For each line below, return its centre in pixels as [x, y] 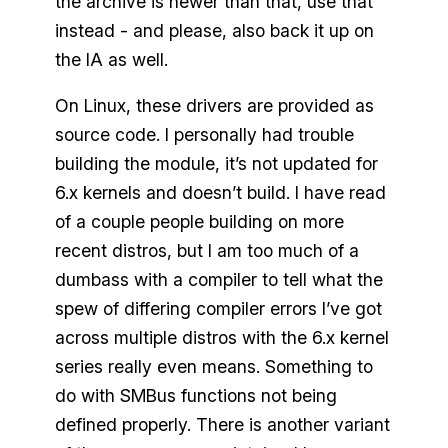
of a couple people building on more [199, 222]
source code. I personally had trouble [204, 135]
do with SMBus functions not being [195, 396]
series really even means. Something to [213, 367]
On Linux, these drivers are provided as [214, 106]
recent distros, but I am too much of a [206, 251]
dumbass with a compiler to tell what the [218, 280]
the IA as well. [111, 59]
